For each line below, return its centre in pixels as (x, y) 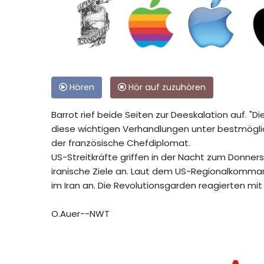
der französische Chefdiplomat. (121, 143)
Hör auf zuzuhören (166, 87)
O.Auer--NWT (80, 213)
